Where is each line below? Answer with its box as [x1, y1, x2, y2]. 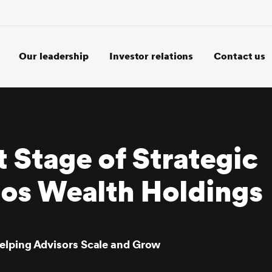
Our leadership [19, 50, 89, 62]
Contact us [214, 50, 266, 62]
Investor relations [109, 50, 194, 62]
